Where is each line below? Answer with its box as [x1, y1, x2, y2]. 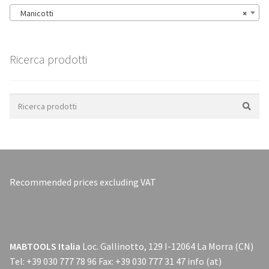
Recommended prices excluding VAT [10, 176, 156, 189]
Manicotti [15, 8, 53, 19]
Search [9, 94, 34, 105]
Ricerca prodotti [10, 51, 87, 67]
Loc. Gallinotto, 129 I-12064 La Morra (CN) [82, 240, 253, 253]
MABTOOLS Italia [10, 240, 82, 253]
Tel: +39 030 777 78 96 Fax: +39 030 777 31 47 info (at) [10, 255, 222, 268]
